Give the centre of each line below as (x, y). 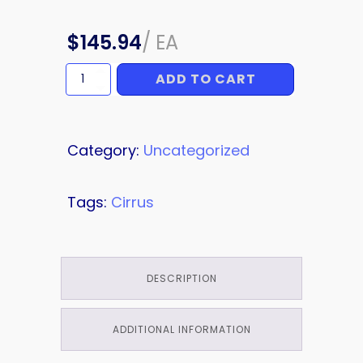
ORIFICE (83, 77)
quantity (86, 92)
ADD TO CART (205, 79)
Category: (105, 150)
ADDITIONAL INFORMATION (181, 329)
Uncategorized (196, 150)
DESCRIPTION (181, 278)
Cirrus (132, 202)
